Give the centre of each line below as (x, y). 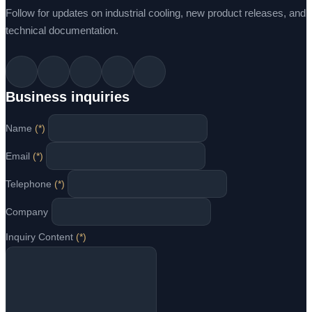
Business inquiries (68, 97)
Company (27, 212)
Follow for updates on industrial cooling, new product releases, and (156, 13)
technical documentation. (62, 31)
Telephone (30, 184)
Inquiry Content (41, 237)
